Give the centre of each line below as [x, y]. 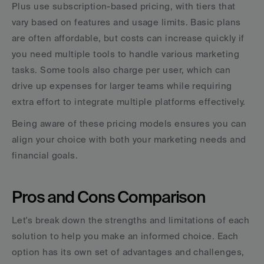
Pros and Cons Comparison [109, 197]
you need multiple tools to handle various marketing [126, 54]
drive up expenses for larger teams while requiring [122, 86]
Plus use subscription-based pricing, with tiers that [124, 6]
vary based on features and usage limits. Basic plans [126, 22]
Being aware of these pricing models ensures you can [129, 123]
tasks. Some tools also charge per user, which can [121, 70]
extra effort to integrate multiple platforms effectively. [129, 102]
